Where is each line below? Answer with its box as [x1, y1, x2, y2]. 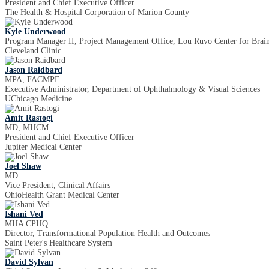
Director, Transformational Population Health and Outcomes [5, 229, 210, 238]
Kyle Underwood [5, 27, 66, 36]
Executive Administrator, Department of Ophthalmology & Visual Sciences [5, 85, 260, 94]
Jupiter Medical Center [5, 142, 82, 151]
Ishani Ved [5, 210, 43, 219]
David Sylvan [5, 258, 53, 267]
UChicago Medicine [5, 94, 72, 103]
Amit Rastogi [5, 113, 53, 122]
